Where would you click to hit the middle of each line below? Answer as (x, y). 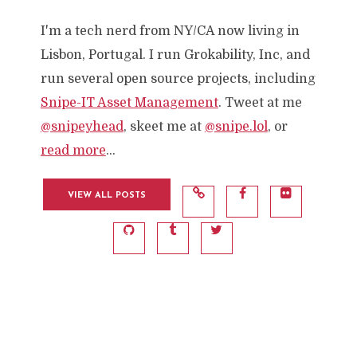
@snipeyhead (82, 127)
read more (73, 151)
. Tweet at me (260, 103)
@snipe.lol (236, 127)
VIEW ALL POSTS (107, 196)
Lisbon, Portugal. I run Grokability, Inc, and (175, 55)
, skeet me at (164, 127)
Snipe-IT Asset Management (129, 103)
